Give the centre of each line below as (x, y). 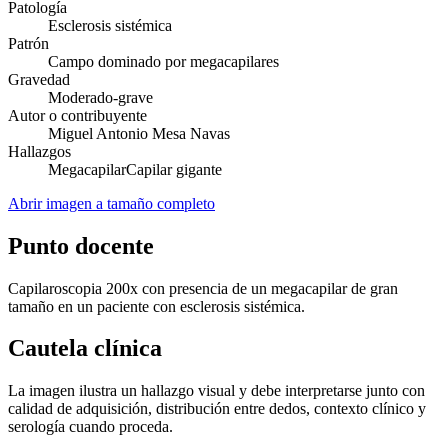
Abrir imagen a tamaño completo (111, 203)
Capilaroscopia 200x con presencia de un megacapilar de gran (203, 288)
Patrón (28, 43)
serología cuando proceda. (90, 427)
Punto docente (81, 245)
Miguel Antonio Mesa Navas (139, 133)
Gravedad (39, 79)
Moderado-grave (100, 97)
